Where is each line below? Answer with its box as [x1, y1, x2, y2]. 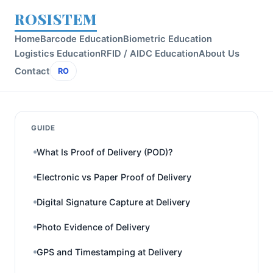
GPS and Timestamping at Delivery [37, 247, 182, 257]
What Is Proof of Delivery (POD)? [37, 147, 173, 157]
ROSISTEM [15, 9, 97, 29]
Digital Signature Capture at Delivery [37, 197, 190, 207]
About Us [199, 48, 239, 59]
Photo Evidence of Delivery [37, 222, 150, 232]
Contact [15, 65, 50, 77]
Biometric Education [123, 34, 212, 44]
